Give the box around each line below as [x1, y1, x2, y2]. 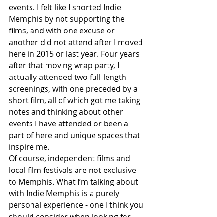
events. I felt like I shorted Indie [9, 2, 123, 13]
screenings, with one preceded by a [9, 83, 139, 94]
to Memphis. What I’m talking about [9, 176, 140, 187]
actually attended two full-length [9, 72, 128, 83]
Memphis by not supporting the [9, 14, 126, 25]
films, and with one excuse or [9, 25, 117, 36]
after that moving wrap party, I [9, 60, 121, 71]
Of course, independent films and [9, 153, 132, 164]
